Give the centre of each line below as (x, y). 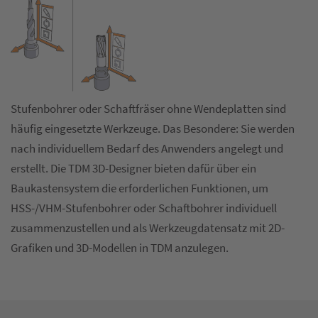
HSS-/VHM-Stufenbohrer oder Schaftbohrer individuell (144, 208)
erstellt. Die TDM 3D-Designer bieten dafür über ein (133, 169)
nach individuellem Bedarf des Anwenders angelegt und (147, 149)
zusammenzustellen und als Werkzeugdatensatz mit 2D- (148, 228)
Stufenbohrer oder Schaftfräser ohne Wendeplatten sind (148, 109)
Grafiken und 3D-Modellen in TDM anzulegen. (120, 248)
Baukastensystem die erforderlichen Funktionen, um (139, 188)
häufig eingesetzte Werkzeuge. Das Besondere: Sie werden (153, 129)
